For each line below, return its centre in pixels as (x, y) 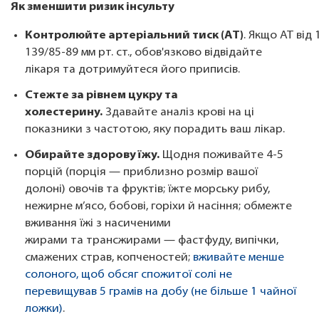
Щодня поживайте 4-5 (221, 156)
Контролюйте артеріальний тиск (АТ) (134, 36)
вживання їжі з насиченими (98, 224)
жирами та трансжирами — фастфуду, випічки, (152, 241)
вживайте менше (239, 258)
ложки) (44, 309)
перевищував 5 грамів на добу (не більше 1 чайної (161, 292)
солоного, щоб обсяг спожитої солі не (129, 275)
